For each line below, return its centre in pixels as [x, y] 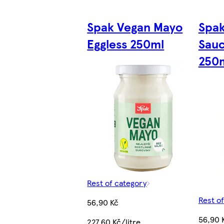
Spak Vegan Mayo [135, 27]
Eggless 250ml [126, 44]
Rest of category [117, 183]
